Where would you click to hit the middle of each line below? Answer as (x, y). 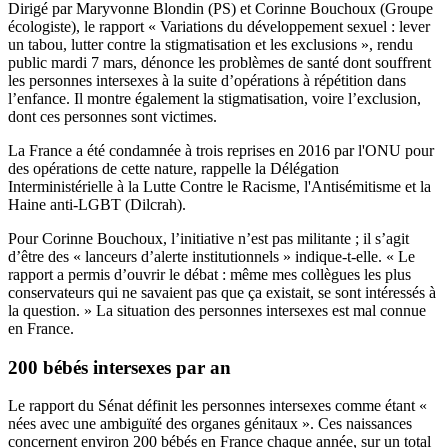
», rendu (387, 44)
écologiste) (42, 26)
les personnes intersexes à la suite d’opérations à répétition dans (207, 80)
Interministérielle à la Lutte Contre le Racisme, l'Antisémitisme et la (219, 186)
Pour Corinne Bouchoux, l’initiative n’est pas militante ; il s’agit (208, 238)
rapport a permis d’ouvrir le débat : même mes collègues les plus (209, 274)
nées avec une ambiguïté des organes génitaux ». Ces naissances (210, 424)
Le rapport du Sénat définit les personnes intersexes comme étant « (217, 406)
